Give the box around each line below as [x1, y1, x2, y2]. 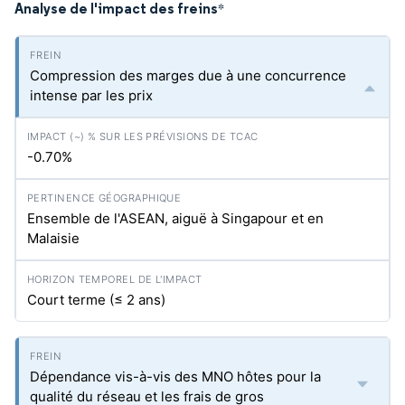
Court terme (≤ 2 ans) [27, 291, 165, 308]
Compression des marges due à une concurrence [30, 67, 346, 84]
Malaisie [27, 230, 80, 247]
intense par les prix [30, 87, 153, 104]
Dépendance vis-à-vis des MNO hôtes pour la [30, 368, 321, 385]
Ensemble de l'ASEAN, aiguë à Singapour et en [27, 210, 324, 227]
